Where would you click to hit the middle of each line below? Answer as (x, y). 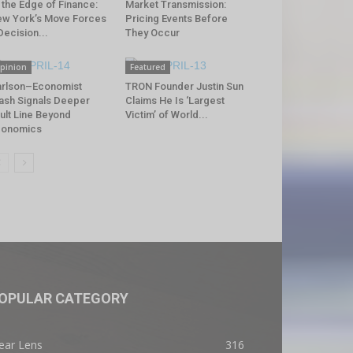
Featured (147, 67)
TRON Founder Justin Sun (184, 87)
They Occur (152, 33)
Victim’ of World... (166, 115)
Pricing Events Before (176, 19)
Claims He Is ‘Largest (175, 101)
